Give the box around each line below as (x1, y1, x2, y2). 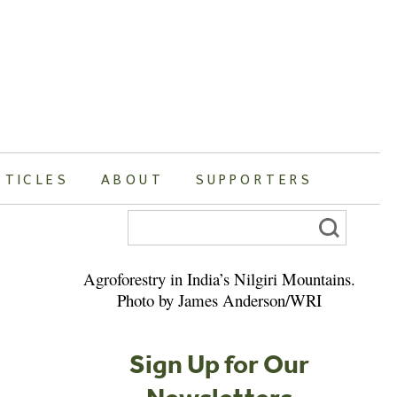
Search (126, 207, 164, 226)
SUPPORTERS (195, 170, 314, 187)
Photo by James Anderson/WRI (117, 288, 323, 311)
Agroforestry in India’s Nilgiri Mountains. (83, 267, 356, 290)
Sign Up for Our (129, 346, 310, 379)
